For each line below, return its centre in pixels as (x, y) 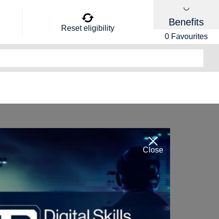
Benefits (186, 22)
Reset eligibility (88, 28)
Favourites (189, 36)
